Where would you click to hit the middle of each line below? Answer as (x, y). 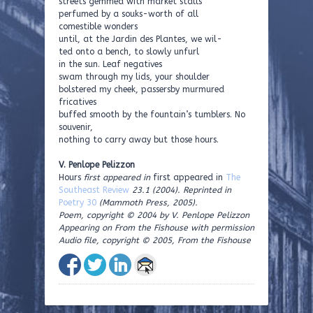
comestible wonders (98, 27)
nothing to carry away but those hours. (139, 140)
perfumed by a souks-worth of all (129, 14)
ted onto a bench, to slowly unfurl (129, 52)
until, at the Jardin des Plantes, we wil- (140, 39)
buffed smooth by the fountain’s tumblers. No (152, 115)
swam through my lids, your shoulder (134, 77)
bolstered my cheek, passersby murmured (141, 89)
